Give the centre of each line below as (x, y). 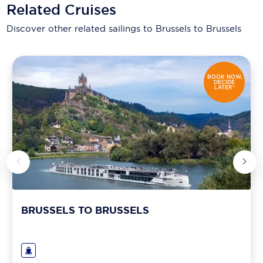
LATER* (224, 87)
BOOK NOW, (224, 77)
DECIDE (225, 82)
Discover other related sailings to (81, 29)
